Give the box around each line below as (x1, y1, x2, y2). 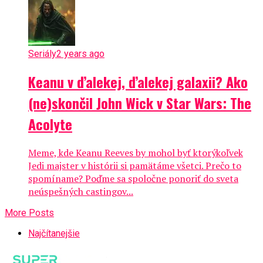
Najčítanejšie (28, 227, 80, 239)
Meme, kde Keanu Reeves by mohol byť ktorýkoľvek (28, 146, 243, 159)
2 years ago (56, 48, 104, 59)
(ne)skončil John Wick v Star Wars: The (28, 92, 251, 113)
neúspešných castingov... (28, 184, 133, 198)
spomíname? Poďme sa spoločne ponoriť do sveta (28, 171, 238, 185)
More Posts (5, 207, 54, 218)
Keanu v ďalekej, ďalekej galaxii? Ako (28, 70, 248, 92)
